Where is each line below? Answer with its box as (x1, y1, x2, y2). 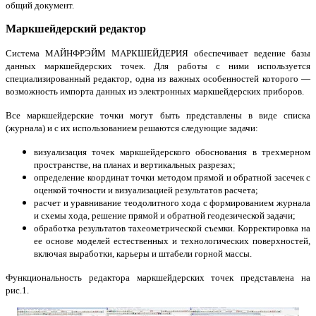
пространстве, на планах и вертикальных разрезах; (34, 159, 236, 170)
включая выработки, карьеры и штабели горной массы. (34, 248, 252, 259)
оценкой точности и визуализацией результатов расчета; (34, 184, 258, 195)
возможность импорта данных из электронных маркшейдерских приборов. (6, 85, 304, 97)
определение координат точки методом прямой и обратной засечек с (34, 171, 310, 183)
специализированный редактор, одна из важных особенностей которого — (6, 73, 310, 84)
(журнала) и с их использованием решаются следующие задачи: (6, 122, 258, 133)
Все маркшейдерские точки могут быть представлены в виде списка (6, 109, 310, 121)
